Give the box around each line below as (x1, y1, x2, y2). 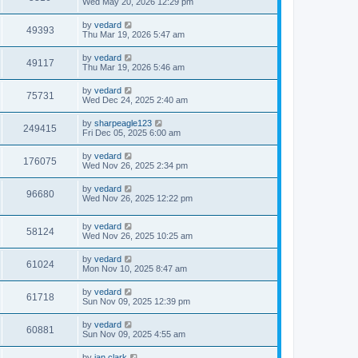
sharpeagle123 (94, 118, 152, 128)
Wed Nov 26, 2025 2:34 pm (82, 161, 188, 170)
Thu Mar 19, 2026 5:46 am (82, 62, 185, 72)
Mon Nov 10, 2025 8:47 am (82, 263, 187, 273)
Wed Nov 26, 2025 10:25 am (82, 230, 193, 241)
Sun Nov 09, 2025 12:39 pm (82, 296, 190, 306)
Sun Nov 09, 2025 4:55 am (82, 328, 185, 339)
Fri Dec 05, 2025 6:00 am (82, 128, 181, 137)
